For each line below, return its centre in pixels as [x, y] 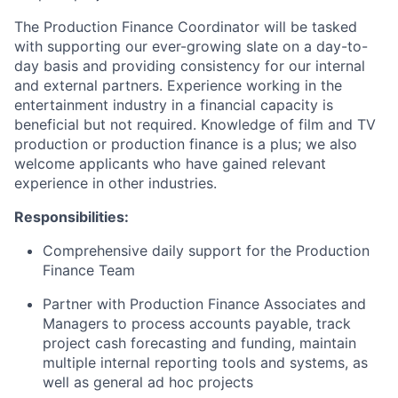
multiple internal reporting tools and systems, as [205, 362]
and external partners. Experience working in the [178, 85]
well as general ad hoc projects [148, 382]
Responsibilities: [72, 216]
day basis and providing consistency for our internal [190, 65]
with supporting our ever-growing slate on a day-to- [191, 46]
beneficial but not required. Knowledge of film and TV [195, 124]
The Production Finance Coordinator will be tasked [186, 26]
